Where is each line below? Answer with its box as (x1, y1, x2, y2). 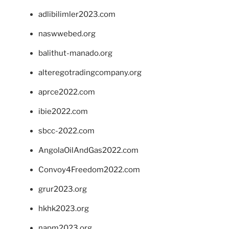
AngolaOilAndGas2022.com (38, 146, 139, 155)
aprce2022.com (38, 87, 95, 97)
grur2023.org (38, 185, 87, 194)
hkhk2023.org (38, 204, 89, 214)
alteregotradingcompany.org (38, 68, 142, 78)
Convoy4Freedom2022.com (38, 165, 140, 175)
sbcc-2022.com (38, 126, 95, 136)
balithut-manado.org (38, 49, 112, 58)
